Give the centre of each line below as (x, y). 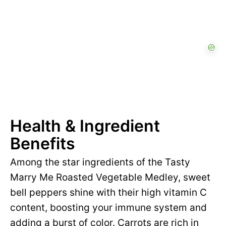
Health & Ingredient (85, 126)
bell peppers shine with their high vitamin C (108, 192)
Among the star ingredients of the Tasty (100, 162)
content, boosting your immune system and (108, 208)
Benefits (43, 144)
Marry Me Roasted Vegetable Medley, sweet (110, 177)
